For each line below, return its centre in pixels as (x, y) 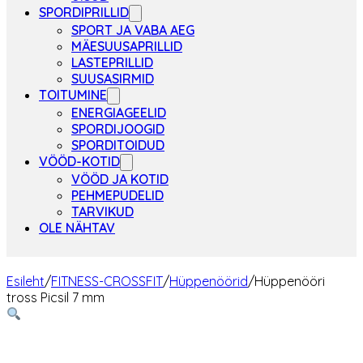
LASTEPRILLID (112, 62)
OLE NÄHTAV (77, 228)
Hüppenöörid (209, 281)
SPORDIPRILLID (84, 12)
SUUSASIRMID (113, 79)
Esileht (26, 281)
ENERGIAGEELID (119, 113)
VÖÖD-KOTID (79, 161)
